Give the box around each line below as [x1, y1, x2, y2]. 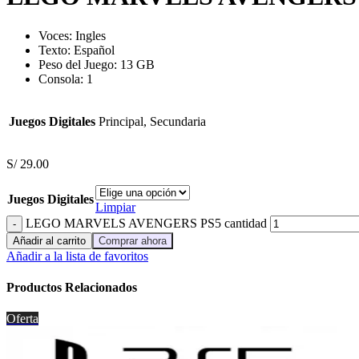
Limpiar [95, 200, 135, 214]
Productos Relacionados [6, 280, 137, 295]
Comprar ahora [99, 234, 167, 247]
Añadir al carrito [13, 234, 86, 247]
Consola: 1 [38, 71, 93, 86]
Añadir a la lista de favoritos [6, 248, 148, 263]
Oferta [6, 312, 38, 326]
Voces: [38, 28, 75, 42]
